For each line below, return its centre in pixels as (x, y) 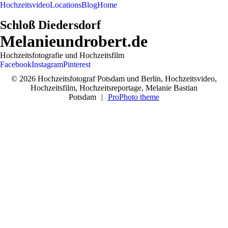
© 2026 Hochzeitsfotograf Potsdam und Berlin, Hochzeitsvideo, (114, 79)
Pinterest (77, 64)
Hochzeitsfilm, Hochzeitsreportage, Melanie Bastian (114, 88)
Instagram (47, 64)
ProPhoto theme (133, 97)
